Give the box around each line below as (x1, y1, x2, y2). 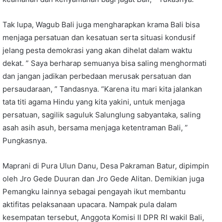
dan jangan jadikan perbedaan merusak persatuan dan (2, 71, 191, 81)
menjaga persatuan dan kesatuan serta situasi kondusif (2, 33, 195, 43)
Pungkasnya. (2, 136, 47, 146)
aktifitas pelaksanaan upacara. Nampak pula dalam (2, 200, 177, 210)
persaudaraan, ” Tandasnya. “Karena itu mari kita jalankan (2, 84, 202, 94)
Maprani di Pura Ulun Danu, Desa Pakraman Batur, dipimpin (2, 161, 209, 171)
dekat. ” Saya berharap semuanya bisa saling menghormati (2, 58, 207, 68)
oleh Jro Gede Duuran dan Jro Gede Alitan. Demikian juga (2, 174, 204, 184)
